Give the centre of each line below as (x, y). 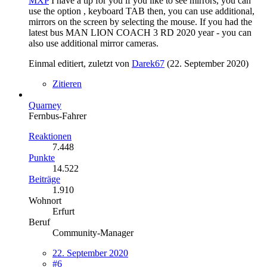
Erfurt (63, 211)
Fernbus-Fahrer (58, 116)
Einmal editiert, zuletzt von (80, 63)
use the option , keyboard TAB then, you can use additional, (142, 11)
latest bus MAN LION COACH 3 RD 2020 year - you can (140, 32)
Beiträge (44, 179)
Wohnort (45, 200)
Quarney (45, 105)
